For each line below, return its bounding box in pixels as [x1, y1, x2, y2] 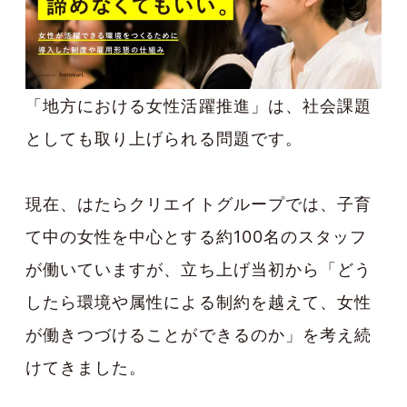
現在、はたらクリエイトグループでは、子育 [25, 194, 372, 213]
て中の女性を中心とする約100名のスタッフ [25, 226, 368, 246]
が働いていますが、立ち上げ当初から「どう [25, 259, 372, 279]
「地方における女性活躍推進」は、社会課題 [25, 95, 372, 115]
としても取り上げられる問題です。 [25, 128, 303, 148]
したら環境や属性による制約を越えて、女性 [25, 292, 372, 312]
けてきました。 [25, 357, 147, 377]
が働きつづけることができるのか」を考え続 [25, 324, 372, 344]
